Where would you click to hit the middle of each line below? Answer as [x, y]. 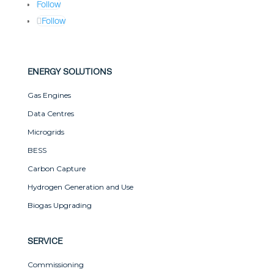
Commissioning [55, 265]
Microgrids [46, 132]
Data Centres [50, 114]
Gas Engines [49, 95]
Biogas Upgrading [59, 206]
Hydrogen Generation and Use [80, 187]
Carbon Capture [56, 169]
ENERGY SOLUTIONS [69, 72]
